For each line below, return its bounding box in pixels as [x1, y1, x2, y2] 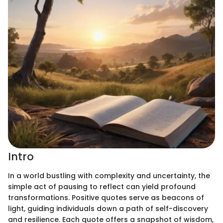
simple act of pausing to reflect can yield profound [8, 181, 196, 192]
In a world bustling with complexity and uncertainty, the [8, 170, 210, 181]
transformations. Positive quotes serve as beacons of [8, 192, 204, 203]
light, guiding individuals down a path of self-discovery [8, 203, 208, 214]
